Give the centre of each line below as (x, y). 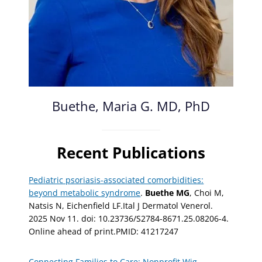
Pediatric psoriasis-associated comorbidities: (116, 180)
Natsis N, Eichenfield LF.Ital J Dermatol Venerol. (121, 205)
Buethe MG (168, 192)
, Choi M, (207, 192)
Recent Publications (131, 152)
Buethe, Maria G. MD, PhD (131, 106)
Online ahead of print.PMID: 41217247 (104, 231)
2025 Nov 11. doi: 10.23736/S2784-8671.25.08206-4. (129, 218)
